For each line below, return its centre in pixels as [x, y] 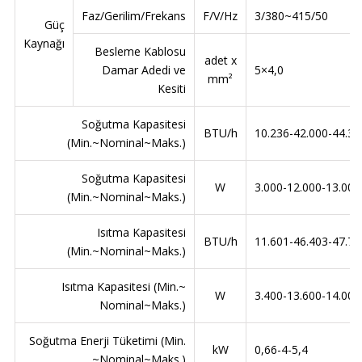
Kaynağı [44, 44]
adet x [220, 61]
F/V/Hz [220, 16]
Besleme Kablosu [140, 52]
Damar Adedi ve [144, 70]
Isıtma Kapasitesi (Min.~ [124, 287]
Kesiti [172, 89]
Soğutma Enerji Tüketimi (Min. [107, 341]
